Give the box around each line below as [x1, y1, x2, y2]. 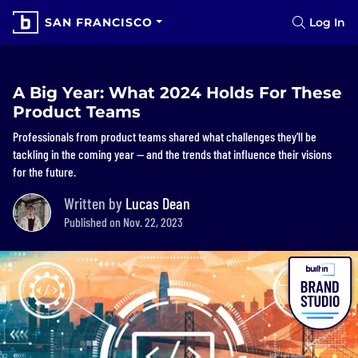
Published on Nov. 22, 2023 [64, 214, 183, 229]
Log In [309, 15, 345, 30]
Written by [64, 193, 125, 213]
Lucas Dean [125, 193, 190, 213]
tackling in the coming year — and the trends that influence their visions [13, 146, 332, 161]
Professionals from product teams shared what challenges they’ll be [13, 129, 316, 144]
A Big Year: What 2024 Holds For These [13, 83, 342, 102]
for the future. [13, 164, 76, 179]
